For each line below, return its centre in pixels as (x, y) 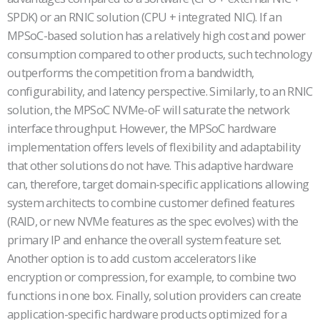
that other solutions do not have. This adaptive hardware (150, 166)
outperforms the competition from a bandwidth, (131, 73)
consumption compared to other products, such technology (159, 54)
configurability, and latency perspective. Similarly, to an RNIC (160, 91)
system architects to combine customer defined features (151, 203)
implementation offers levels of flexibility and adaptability (154, 147)
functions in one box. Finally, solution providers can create (154, 296)
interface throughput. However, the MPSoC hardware (142, 129)
